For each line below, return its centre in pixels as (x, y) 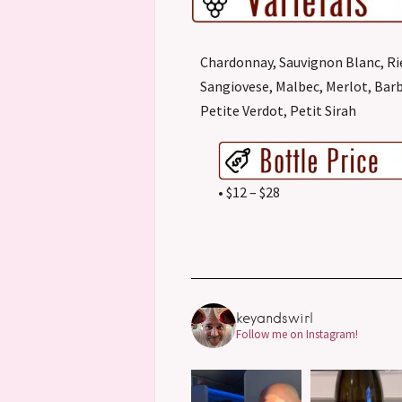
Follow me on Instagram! (297, 335)
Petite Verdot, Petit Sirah (278, 111)
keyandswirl (275, 319)
